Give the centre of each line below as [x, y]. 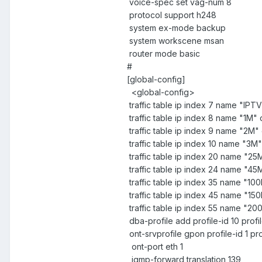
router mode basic [165, 53]
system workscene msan [177, 40]
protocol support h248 [172, 15]
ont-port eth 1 [156, 246]
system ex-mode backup [177, 27]
